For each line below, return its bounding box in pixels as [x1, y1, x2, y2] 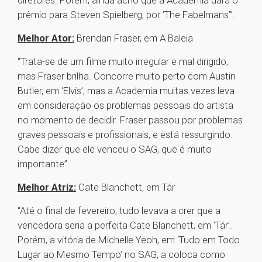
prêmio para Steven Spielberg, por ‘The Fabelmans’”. [18, 9, 235, 21]
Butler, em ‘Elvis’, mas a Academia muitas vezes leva [18, 85, 235, 97]
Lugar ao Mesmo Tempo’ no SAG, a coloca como [18, 249, 225, 261]
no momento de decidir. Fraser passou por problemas [18, 114, 243, 126]
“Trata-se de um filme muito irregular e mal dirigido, [18, 56, 228, 68]
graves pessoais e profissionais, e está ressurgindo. [18, 129, 233, 141]
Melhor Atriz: [18, 181, 76, 194]
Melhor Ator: [18, 32, 74, 44]
